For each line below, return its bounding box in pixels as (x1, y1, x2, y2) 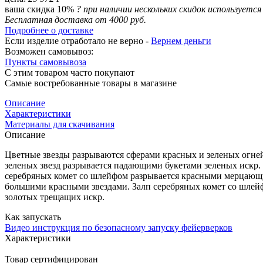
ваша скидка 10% (5, 4, 76, 14)
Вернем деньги (151, 35, 211, 46)
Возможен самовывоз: (5, 46, 93, 56)
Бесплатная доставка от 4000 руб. (5, 14, 146, 25)
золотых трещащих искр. (5, 191, 104, 202)
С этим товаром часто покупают (5, 67, 134, 77)
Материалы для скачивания (5, 119, 114, 129)
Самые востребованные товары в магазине (5, 77, 177, 88)
